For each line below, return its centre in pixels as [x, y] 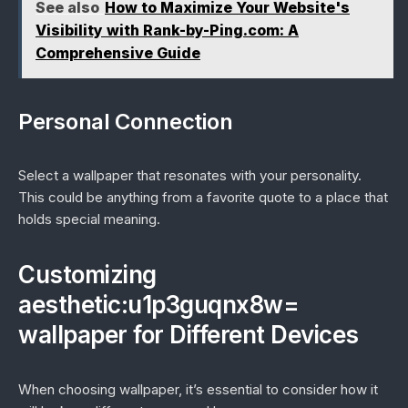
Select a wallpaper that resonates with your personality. [190, 175]
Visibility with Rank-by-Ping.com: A [167, 30]
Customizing [87, 275]
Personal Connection [126, 122]
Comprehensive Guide [118, 53]
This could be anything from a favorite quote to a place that [203, 197]
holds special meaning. [89, 219]
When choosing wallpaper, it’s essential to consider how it [198, 389]
